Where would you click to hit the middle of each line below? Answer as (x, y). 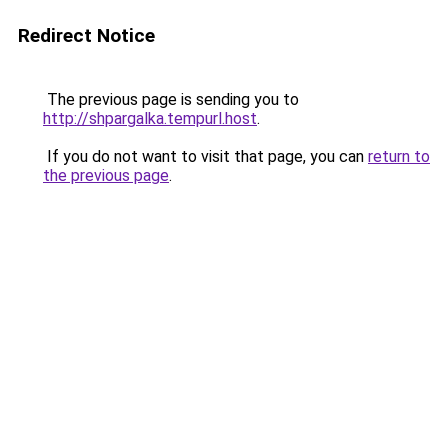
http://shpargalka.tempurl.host (150, 118)
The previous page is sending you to (171, 99)
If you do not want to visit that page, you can (205, 156)
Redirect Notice (86, 35)
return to (399, 156)
